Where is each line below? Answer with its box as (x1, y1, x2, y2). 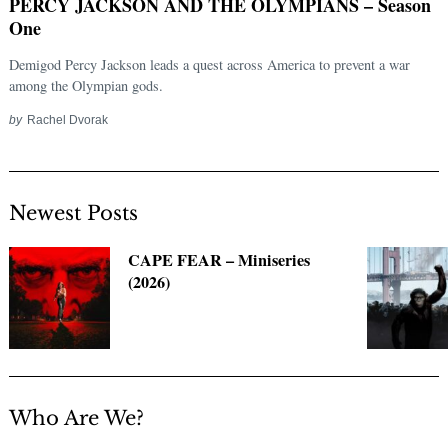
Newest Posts (9, 201, 138, 226)
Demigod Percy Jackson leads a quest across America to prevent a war (9, 55, 410, 75)
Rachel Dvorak (26, 113, 108, 127)
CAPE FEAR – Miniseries (128, 248, 311, 273)
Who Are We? (9, 405, 144, 430)
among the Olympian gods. (9, 76, 163, 96)
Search (51, 242, 92, 257)
